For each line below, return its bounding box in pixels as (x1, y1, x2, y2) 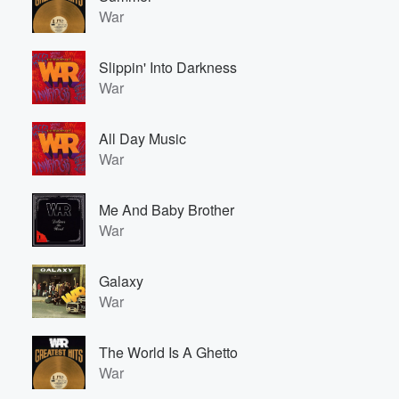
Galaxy (99, 271, 143, 291)
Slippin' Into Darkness (99, 57, 237, 77)
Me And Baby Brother (99, 199, 234, 220)
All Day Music (99, 128, 186, 149)
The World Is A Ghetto (99, 342, 238, 362)
